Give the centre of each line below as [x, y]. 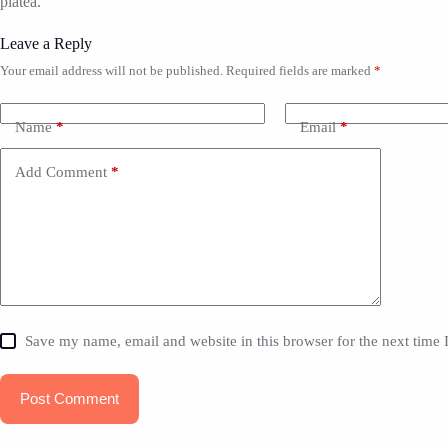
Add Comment [61, 172]
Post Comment [69, 399]
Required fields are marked [300, 70]
